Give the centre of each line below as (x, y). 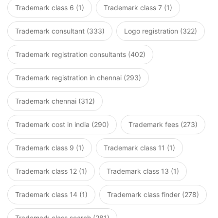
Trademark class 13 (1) (143, 171)
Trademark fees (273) (163, 125)
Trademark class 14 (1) (51, 195)
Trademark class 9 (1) (50, 148)
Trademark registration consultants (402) (80, 54)
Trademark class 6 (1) (50, 8)
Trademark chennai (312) (55, 101)
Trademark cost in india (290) (62, 125)
